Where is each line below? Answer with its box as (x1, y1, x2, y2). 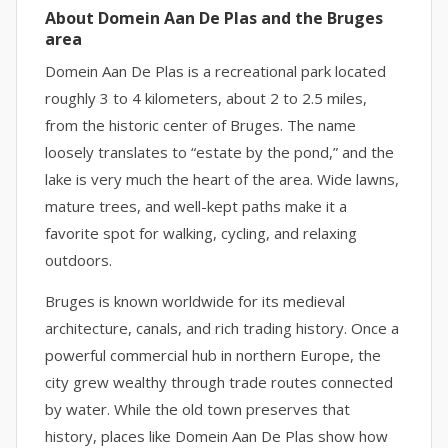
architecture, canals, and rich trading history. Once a (45, 318, 399, 338)
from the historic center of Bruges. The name (45, 115, 356, 135)
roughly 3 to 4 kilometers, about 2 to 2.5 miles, (45, 88, 367, 108)
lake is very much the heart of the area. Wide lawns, (45, 169, 399, 189)
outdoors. (45, 250, 112, 270)
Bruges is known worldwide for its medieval (45, 291, 345, 311)
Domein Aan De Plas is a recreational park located (45, 61, 386, 81)
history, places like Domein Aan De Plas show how (45, 426, 388, 446)
